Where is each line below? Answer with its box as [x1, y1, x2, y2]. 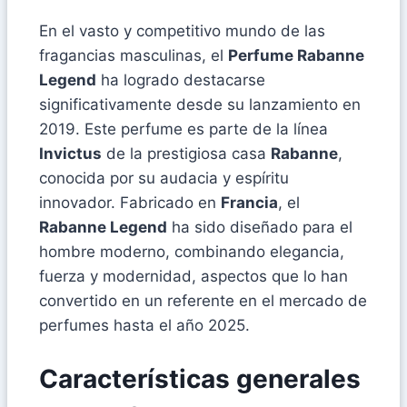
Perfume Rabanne [228, 46, 364, 65]
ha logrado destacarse [96, 71, 265, 90]
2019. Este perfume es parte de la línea [39, 120, 328, 139]
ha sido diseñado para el [167, 218, 352, 237]
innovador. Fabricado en [39, 194, 221, 213]
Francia [221, 194, 278, 213]
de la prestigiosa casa [102, 144, 271, 164]
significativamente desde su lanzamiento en [39, 95, 361, 114]
